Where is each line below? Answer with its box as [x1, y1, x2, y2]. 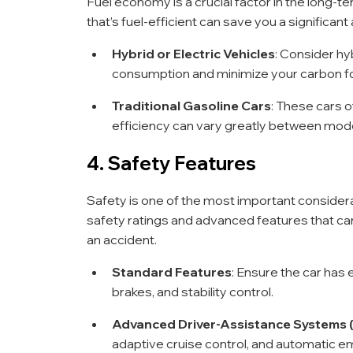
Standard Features [112, 263, 232, 280]
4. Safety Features [87, 150, 256, 175]
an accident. [87, 231, 157, 247]
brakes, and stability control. [112, 283, 273, 299]
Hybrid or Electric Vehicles [112, 45, 275, 61]
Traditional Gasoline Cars [112, 97, 271, 113]
